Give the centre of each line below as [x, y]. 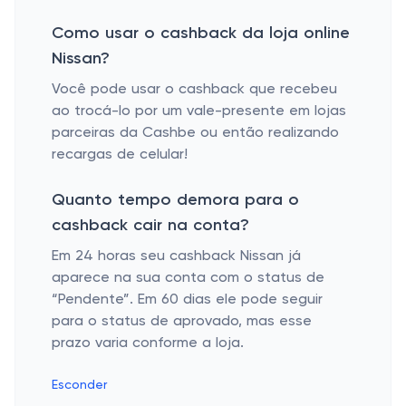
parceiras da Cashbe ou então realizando [195, 133]
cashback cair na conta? [150, 226]
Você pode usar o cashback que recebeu [194, 90]
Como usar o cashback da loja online [201, 34]
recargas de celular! [120, 155]
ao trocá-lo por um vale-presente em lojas [199, 111]
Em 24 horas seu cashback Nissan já [176, 256]
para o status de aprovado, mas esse [182, 322]
